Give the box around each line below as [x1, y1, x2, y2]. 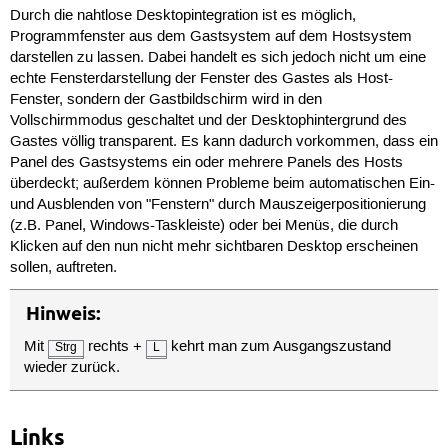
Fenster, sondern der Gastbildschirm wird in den [9, 91, 322, 110]
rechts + [84, 338, 147, 357]
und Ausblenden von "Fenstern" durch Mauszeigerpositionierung [9, 196, 426, 215]
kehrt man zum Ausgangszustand [166, 338, 391, 357]
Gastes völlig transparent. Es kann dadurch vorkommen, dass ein [9, 133, 438, 152]
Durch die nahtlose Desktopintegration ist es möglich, [9, 7, 356, 26]
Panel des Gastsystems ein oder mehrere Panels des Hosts [9, 154, 403, 173]
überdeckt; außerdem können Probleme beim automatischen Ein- [9, 175, 435, 194]
